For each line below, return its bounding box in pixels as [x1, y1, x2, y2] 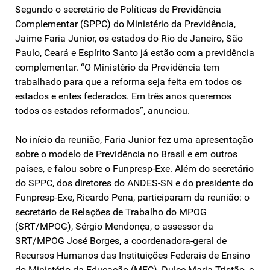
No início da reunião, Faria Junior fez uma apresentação [15, 133, 253, 145]
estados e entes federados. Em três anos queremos [15, 90, 231, 102]
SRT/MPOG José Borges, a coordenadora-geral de [15, 234, 227, 246]
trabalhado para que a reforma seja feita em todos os [15, 75, 242, 87]
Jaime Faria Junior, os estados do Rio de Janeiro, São [15, 32, 243, 44]
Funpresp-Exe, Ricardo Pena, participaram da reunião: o [15, 191, 250, 203]
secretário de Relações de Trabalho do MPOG [15, 206, 207, 218]
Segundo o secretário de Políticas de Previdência [15, 3, 221, 15]
